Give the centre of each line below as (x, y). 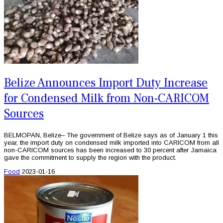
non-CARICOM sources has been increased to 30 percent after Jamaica (110, 150)
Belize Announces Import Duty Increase (106, 83)
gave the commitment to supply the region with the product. (90, 157)
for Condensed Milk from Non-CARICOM (107, 98)
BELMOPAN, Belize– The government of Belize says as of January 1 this (111, 135)
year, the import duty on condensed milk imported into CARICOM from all (111, 142)
